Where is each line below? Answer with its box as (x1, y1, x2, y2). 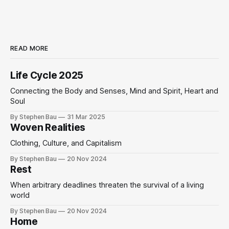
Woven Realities (10, 122, 86, 134)
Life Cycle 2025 (10, 70, 84, 82)
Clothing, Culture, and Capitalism (10, 139, 122, 148)
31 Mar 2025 (67, 113, 105, 121)
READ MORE (10, 44, 49, 53)
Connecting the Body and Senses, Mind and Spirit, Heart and (10, 86, 218, 96)
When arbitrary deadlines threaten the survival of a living (10, 180, 204, 190)
